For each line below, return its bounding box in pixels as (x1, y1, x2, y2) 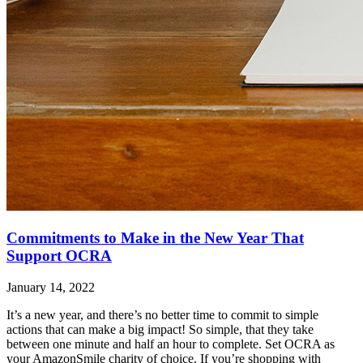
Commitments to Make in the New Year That (6, 228, 304, 246)
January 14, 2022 (6, 280, 95, 294)
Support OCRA (6, 246, 112, 264)
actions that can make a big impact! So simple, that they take (6, 322, 314, 336)
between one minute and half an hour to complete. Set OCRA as (6, 336, 335, 351)
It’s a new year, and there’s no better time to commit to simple (6, 307, 318, 322)
